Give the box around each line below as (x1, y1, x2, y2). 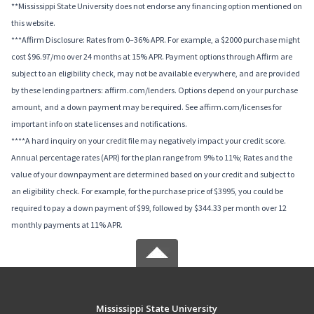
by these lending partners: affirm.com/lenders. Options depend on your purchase (11, 84, 298, 95)
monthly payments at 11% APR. (11, 219, 123, 230)
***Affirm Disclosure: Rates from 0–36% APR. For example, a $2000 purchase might (11, 34, 300, 45)
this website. (11, 17, 55, 28)
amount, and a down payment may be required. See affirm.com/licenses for (11, 101, 282, 112)
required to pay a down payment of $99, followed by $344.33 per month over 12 (11, 202, 287, 213)
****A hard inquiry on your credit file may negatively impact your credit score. (11, 135, 286, 146)
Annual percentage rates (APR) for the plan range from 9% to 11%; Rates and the (11, 151, 292, 163)
